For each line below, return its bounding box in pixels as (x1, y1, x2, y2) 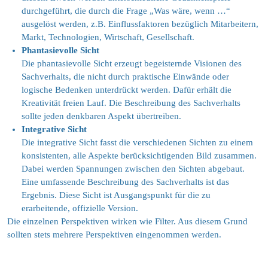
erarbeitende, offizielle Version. (22, 203, 138, 214)
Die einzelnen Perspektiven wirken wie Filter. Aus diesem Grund (7, 217, 248, 227)
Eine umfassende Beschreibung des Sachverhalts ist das (22, 177, 229, 187)
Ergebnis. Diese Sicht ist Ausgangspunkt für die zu (22, 190, 211, 200)
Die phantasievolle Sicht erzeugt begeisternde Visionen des (22, 59, 242, 69)
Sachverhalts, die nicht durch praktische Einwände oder (22, 72, 229, 82)
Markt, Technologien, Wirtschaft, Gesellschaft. (22, 32, 194, 42)
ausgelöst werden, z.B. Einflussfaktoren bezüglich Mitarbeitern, (22, 19, 258, 29)
